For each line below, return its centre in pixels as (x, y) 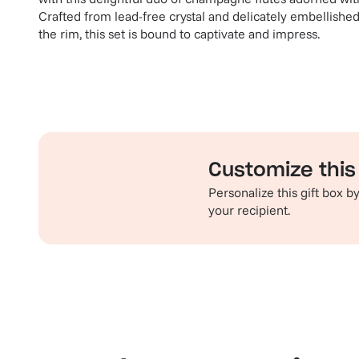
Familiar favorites (110, 343)
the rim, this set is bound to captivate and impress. (179, 34)
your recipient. (249, 210)
